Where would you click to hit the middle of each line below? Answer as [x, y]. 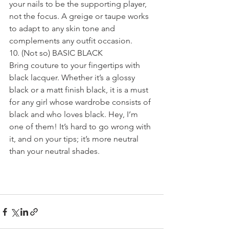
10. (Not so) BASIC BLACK [56, 53]
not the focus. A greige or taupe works [80, 16]
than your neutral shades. [54, 151]
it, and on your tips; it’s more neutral [75, 139]
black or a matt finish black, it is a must [80, 90]
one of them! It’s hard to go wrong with [81, 127]
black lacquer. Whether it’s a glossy [73, 77]
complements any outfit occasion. [71, 41]
